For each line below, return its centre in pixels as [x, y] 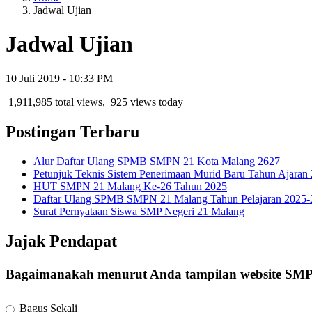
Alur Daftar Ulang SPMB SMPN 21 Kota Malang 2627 [157, 161]
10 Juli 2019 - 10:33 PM [59, 78]
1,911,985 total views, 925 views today [94, 102]
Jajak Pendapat [61, 241]
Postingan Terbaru [72, 131]
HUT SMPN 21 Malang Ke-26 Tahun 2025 [130, 186]
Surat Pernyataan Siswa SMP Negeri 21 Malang [139, 211]
